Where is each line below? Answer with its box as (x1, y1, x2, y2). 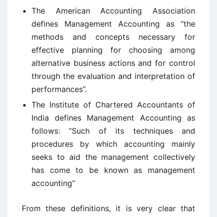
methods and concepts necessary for (31, 32, 195, 42)
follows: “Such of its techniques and (31, 126, 195, 136)
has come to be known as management (31, 165, 195, 175)
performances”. (31, 84, 87, 94)
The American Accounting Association (31, 6, 195, 15)
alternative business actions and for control (31, 58, 195, 68)
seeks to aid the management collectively (31, 152, 195, 162)
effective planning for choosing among (31, 45, 195, 55)
